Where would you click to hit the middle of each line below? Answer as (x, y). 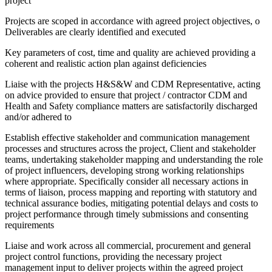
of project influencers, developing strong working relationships (124, 171)
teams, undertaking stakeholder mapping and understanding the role (134, 160)
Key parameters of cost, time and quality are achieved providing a (130, 53)
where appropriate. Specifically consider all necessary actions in (127, 182)
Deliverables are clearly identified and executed (95, 32)
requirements (29, 225)
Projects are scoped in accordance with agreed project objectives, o (132, 21)
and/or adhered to (38, 117)
